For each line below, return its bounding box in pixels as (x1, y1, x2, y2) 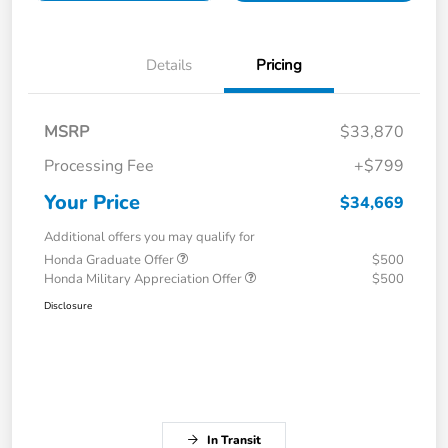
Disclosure (44, 299, 92, 314)
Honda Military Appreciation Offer (44, 270, 245, 289)
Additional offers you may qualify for (44, 228, 255, 247)
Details (146, 55, 192, 76)
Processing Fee (44, 155, 154, 178)
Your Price (44, 189, 140, 217)
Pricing (256, 55, 302, 76)
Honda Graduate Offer (44, 251, 177, 270)
